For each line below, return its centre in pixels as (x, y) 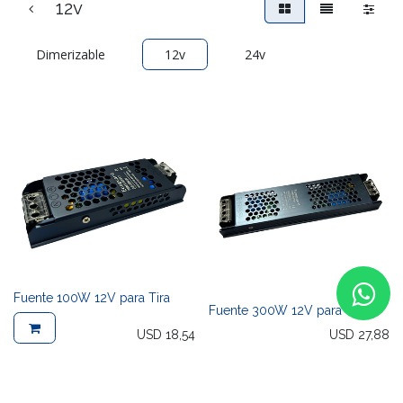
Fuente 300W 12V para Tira (287, 311)
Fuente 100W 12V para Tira (92, 298)
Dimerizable (71, 54)
